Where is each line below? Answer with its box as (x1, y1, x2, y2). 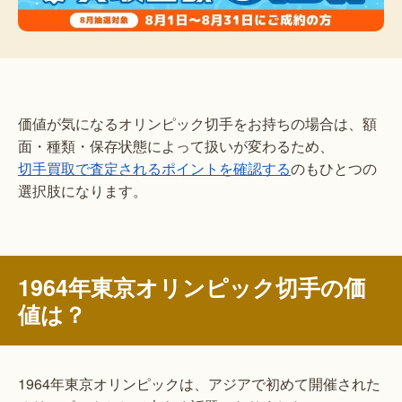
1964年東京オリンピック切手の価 (18, 270, 366, 303)
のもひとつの (291, 157, 377, 179)
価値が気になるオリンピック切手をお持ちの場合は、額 (18, 112, 377, 134)
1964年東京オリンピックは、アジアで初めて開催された (18, 372, 380, 394)
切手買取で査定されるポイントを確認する (18, 157, 291, 179)
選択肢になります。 (18, 179, 147, 201)
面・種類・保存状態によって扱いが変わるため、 (18, 135, 334, 156)
